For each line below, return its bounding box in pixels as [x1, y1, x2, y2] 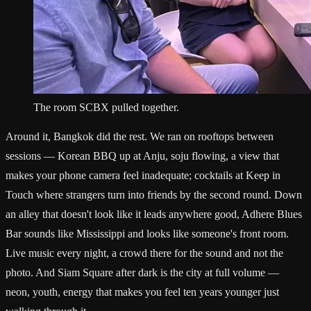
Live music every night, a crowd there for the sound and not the [6, 246, 283, 259]
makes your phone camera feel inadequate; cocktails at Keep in [6, 169, 280, 181]
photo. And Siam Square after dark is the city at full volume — [6, 266, 279, 278]
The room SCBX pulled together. [33, 101, 179, 113]
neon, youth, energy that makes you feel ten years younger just [6, 285, 279, 298]
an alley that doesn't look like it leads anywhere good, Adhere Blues [6, 208, 302, 220]
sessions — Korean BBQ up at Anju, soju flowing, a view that [6, 149, 279, 162]
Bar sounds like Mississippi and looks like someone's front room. [6, 227, 289, 239]
